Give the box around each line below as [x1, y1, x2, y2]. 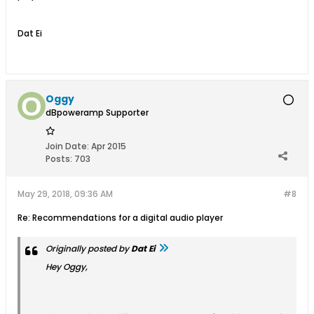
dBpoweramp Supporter [46, 107, 149, 118]
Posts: [46, 153, 72, 165]
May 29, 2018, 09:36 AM [18, 188, 113, 200]
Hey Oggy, [46, 261, 88, 273]
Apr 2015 [91, 140, 126, 152]
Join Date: [46, 140, 89, 152]
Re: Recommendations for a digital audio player [18, 212, 223, 224]
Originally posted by [46, 243, 131, 254]
